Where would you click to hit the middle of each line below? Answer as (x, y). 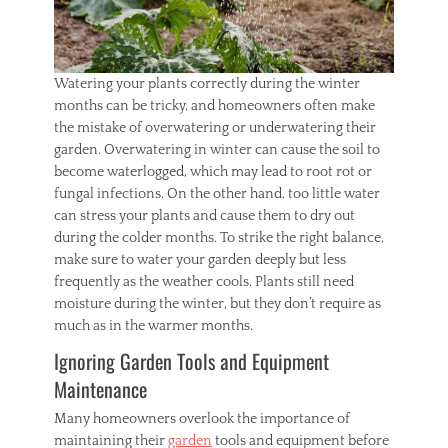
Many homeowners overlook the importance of (202, 419)
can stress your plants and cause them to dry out (204, 216)
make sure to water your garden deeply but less (200, 260)
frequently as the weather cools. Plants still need (204, 282)
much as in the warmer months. (153, 326)
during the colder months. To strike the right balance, (219, 238)
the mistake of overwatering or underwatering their (215, 128)
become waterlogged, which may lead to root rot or (213, 172)
